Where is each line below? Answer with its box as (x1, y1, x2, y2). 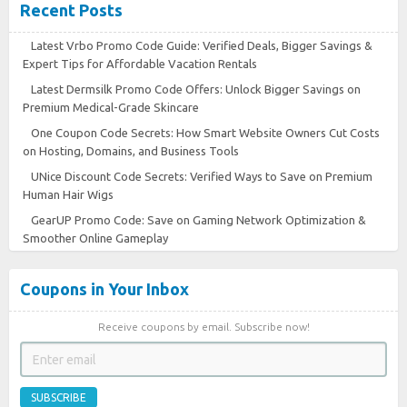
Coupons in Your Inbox (20, 280, 189, 299)
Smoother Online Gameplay (23, 232, 168, 245)
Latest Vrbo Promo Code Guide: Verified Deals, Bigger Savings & (31, 39, 372, 53)
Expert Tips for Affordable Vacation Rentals (23, 57, 257, 71)
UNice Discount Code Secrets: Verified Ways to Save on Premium (31, 170, 372, 184)
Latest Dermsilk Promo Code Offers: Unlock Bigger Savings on (31, 83, 361, 96)
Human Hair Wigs (23, 188, 114, 202)
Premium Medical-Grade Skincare (23, 101, 199, 114)
